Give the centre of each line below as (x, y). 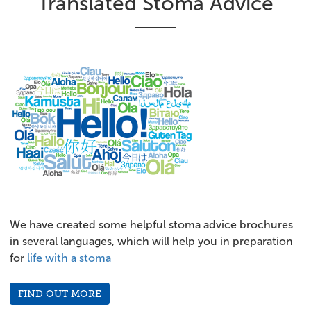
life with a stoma (69, 258)
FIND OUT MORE (60, 293)
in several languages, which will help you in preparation (151, 241)
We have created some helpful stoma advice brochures (151, 224)
